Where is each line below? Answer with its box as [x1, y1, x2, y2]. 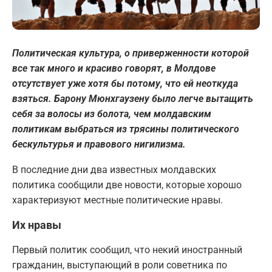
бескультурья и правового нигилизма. [12, 138, 186, 151]
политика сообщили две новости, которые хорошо [12, 179, 242, 191]
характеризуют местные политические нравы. [12, 194, 223, 206]
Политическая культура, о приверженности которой [12, 47, 249, 59]
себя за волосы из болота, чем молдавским [12, 108, 211, 120]
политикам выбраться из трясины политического [12, 123, 239, 135]
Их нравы [12, 219, 61, 232]
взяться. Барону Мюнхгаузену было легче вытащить [12, 93, 253, 105]
